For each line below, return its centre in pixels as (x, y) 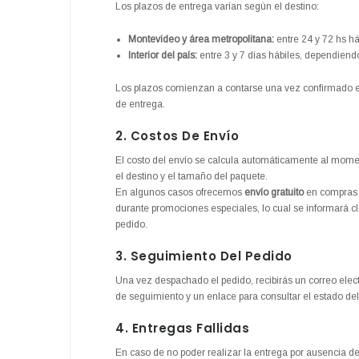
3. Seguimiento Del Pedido (204, 256)
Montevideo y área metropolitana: (202, 40)
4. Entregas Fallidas (183, 329)
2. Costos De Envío (177, 136)
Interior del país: (163, 56)
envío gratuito (274, 193)
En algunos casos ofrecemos (180, 193)
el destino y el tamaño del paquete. (192, 177)
